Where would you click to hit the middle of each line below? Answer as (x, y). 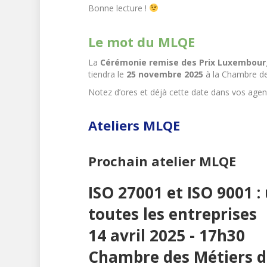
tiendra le (107, 74)
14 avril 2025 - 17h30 (166, 235)
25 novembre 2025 (164, 74)
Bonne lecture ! (117, 8)
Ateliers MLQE (134, 125)
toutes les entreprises (172, 214)
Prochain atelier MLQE (162, 161)
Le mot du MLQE (141, 41)
